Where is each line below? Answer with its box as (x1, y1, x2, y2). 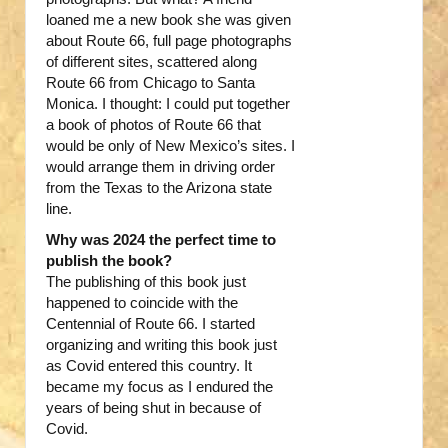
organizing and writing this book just (46, 336, 277, 354)
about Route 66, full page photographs (46, 32, 292, 50)
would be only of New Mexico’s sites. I (46, 137, 295, 155)
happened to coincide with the (46, 294, 238, 312)
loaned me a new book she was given (46, 11, 291, 29)
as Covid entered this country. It (46, 357, 252, 375)
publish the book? (46, 252, 172, 270)
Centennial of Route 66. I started (46, 315, 255, 333)
